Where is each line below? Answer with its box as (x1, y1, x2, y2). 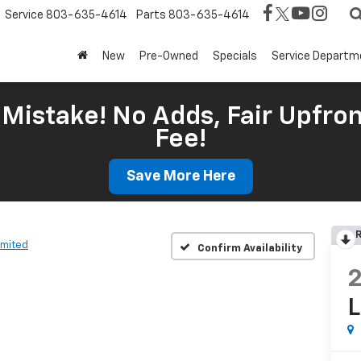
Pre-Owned (139, 50, 198, 62)
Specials (213, 50, 257, 62)
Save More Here (126, 169, 235, 184)
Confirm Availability (197, 243, 302, 254)
